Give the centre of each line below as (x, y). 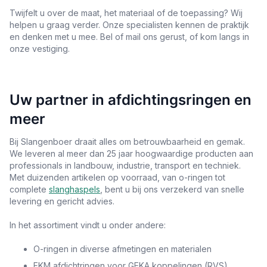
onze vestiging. (41, 48)
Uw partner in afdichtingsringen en (131, 100)
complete (29, 189)
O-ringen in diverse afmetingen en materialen (122, 249)
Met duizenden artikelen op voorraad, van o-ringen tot (117, 177)
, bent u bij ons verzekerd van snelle (172, 189)
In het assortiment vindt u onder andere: (88, 225)
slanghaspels (74, 189)
